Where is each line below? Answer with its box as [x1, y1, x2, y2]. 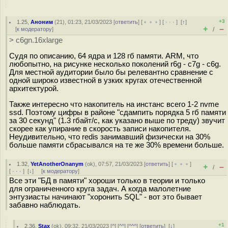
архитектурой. [9, 84, 59, 93]
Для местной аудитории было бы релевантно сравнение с [9, 68, 213, 76]
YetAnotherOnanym [31, 161, 84, 167]
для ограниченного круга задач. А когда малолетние [9, 185, 191, 193]
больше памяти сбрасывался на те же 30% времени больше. [9, 140, 224, 149]
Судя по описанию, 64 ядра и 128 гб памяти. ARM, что [9, 51, 198, 60]
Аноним [31, 19, 53, 25]
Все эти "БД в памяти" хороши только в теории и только [9, 177, 205, 185]
